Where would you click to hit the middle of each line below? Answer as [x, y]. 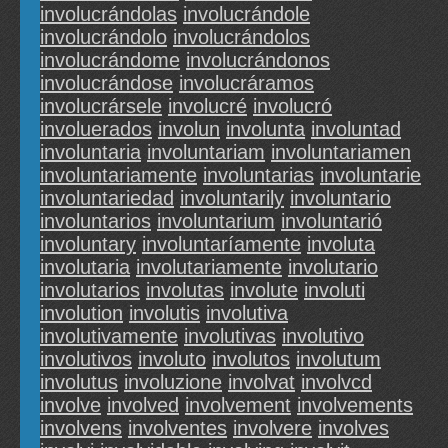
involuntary [88, 244]
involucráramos [246, 83]
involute [264, 290]
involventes [177, 428]
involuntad [356, 129]
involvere [272, 428]
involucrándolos [241, 37]
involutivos [86, 359]
